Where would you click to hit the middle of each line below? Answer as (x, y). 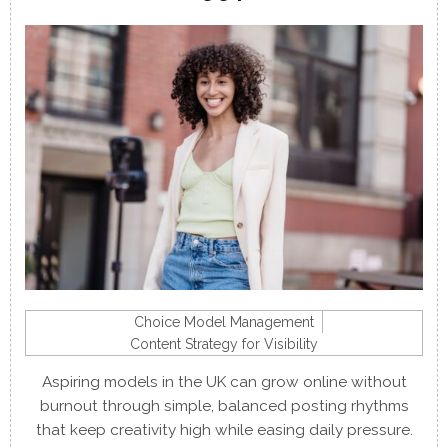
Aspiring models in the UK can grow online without (224, 382)
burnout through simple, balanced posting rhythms (224, 406)
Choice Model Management (223, 322)
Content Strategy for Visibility (224, 344)
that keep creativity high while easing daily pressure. (224, 430)
